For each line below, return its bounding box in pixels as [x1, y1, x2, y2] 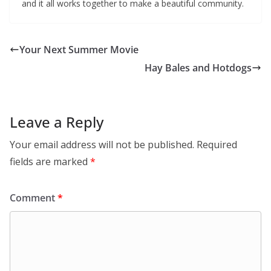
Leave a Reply [10, 112, 103, 132]
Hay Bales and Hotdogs [145, 61, 252, 75]
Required [197, 138, 237, 152]
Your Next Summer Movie [19, 43, 139, 57]
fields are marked [10, 155, 90, 169]
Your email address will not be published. [10, 138, 194, 152]
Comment [10, 191, 57, 205]
